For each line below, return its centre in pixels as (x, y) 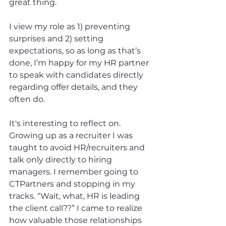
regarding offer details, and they (74, 87)
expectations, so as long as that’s (76, 50)
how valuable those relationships (76, 220)
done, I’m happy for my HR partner (80, 63)
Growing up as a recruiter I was (72, 135)
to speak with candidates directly (77, 75)
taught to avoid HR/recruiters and (78, 147)
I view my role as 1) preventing (71, 26)
